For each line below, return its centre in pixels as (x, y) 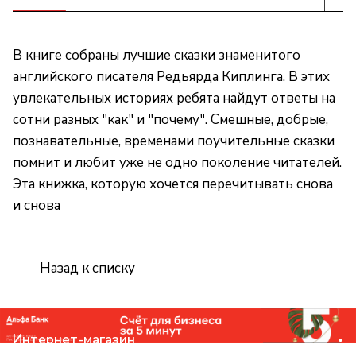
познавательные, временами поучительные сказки (174, 141)
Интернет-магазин (74, 339)
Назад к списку (87, 268)
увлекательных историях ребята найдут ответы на (174, 99)
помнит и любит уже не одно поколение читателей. (177, 163)
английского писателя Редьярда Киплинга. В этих (171, 77)
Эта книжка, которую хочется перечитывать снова (173, 184)
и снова (37, 206)
